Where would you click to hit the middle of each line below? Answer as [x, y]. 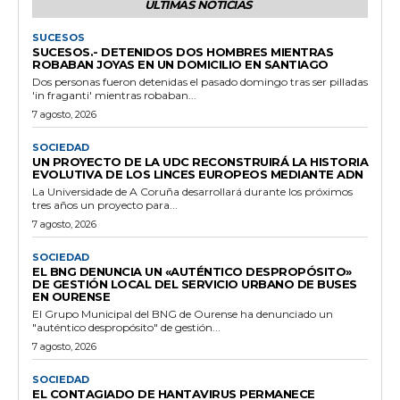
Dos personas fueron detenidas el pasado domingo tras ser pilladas [200, 81]
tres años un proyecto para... [105, 204]
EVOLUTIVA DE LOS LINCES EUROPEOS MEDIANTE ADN [198, 174]
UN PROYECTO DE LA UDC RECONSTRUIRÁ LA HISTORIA [200, 161]
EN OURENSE [71, 296]
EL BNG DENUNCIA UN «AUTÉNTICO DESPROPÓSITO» [192, 271]
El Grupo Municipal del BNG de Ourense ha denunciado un [183, 313]
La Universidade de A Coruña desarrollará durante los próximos [192, 191]
